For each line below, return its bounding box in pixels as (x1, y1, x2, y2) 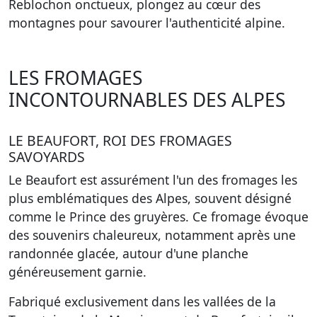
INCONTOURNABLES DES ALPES (8, 87, 285, 113)
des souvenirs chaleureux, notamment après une (8, 226, 296, 243)
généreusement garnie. (8, 263, 146, 280)
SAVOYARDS (8, 147, 85, 166)
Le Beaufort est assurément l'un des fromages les (8, 171, 297, 188)
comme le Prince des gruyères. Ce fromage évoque (8, 208, 309, 225)
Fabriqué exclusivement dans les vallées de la (8, 293, 276, 310)
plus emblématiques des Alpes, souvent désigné (8, 190, 292, 207)
